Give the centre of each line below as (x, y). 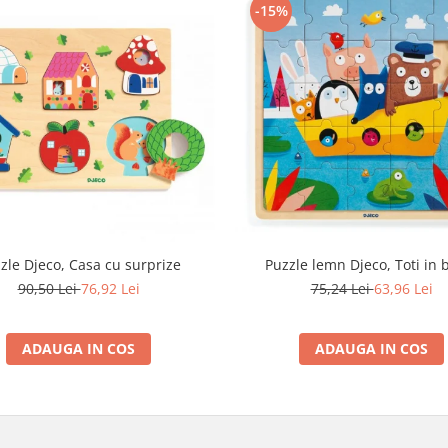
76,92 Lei (110, 289)
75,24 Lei (342, 289)
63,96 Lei (403, 289)
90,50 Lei (49, 289)
